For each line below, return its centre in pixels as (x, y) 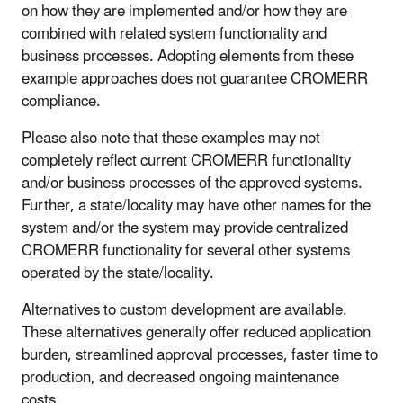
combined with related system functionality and (174, 34)
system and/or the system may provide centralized (185, 228)
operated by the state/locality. (118, 273)
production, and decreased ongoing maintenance (180, 377)
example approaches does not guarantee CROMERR (195, 79)
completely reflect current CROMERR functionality (186, 161)
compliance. (61, 101)
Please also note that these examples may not (171, 138)
